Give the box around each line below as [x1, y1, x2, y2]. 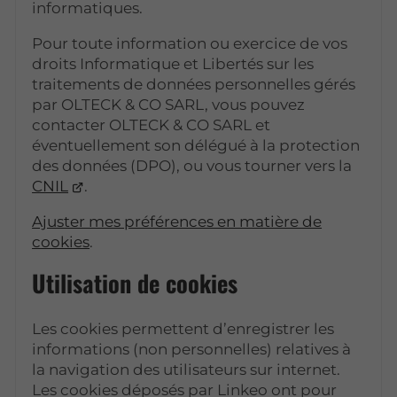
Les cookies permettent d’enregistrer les [32, 319, 335, 338]
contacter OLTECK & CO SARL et [32, 115, 271, 134]
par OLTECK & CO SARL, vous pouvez [32, 95, 306, 113]
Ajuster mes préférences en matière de [32, 212, 323, 230]
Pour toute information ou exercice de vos [32, 34, 348, 52]
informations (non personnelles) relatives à [32, 339, 352, 358]
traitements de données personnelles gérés [32, 74, 356, 93]
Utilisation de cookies [32, 265, 238, 300]
